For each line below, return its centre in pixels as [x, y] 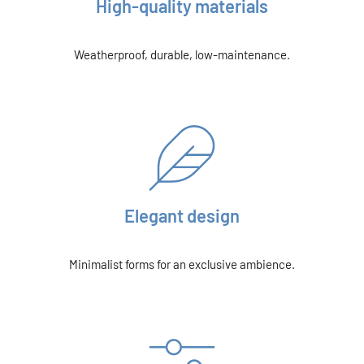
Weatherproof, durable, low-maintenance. [182, 55]
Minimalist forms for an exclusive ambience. [182, 264]
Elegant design [182, 215]
